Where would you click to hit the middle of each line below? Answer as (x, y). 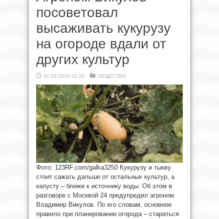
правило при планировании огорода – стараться (108, 214)
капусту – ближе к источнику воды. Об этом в (104, 186)
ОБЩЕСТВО (112, 76)
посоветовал (77, 13)
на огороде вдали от (101, 44)
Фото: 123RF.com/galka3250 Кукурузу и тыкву (104, 168)
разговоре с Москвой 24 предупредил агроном (105, 196)
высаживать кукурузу (103, 28)
